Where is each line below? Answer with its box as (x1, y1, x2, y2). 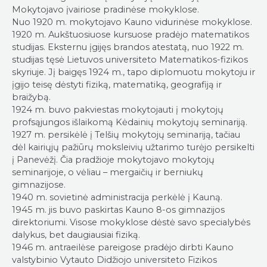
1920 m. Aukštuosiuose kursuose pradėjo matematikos (12, 29, 249, 40)
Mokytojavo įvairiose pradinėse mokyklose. (12, 4, 199, 15)
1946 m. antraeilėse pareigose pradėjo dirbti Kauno (12, 242, 234, 253)
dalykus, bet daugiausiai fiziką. (12, 229, 140, 240)
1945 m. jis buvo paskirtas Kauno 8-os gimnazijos (12, 204, 225, 215)
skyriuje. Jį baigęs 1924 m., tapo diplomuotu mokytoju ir (12, 67, 255, 77)
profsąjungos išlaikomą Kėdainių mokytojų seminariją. (12, 117, 247, 128)
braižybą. (12, 92, 51, 103)
